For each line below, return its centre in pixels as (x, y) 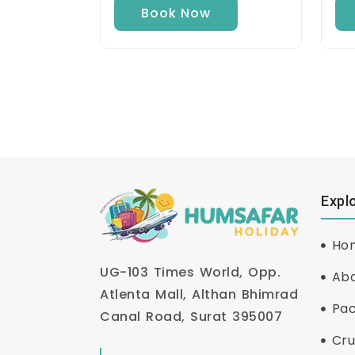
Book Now (176, 13)
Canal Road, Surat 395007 (191, 317)
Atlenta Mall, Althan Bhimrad (199, 295)
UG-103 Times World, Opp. (190, 273)
